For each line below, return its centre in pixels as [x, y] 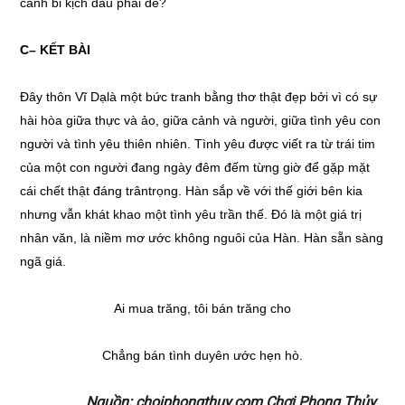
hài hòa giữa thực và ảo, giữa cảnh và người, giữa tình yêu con [201, 120]
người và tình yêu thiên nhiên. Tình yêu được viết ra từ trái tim [198, 144]
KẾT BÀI [66, 50]
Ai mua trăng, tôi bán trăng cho [202, 308]
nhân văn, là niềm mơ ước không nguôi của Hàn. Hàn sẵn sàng [202, 238]
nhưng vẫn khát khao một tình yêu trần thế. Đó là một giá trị [191, 214]
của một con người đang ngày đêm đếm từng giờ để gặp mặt [195, 167]
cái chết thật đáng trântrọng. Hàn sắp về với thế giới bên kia [192, 191]
